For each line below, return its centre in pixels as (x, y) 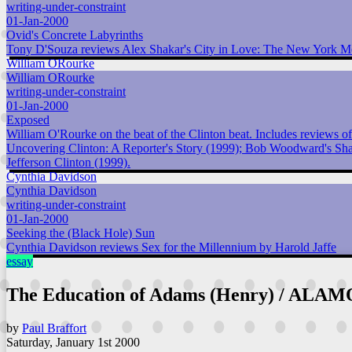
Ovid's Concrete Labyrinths (75, 35)
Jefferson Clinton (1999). (68, 163)
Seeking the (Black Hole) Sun (81, 233)
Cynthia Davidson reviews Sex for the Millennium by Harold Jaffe (171, 247)
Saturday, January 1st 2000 (73, 342)
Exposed (28, 120)
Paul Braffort (54, 328)
